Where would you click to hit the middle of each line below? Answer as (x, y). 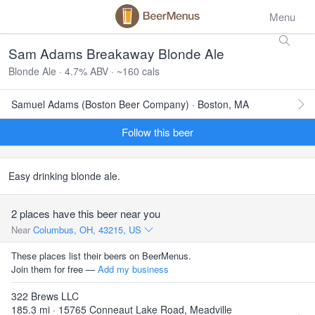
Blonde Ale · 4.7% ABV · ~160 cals (84, 71)
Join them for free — (54, 269)
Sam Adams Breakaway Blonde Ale (116, 53)
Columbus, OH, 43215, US (89, 230)
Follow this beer (157, 132)
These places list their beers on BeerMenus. (101, 256)
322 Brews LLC (45, 296)
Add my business (133, 269)
